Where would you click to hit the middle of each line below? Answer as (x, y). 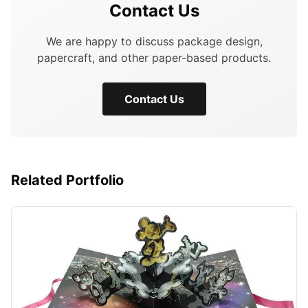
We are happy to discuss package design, (154, 41)
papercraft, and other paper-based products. (154, 58)
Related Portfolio (67, 180)
